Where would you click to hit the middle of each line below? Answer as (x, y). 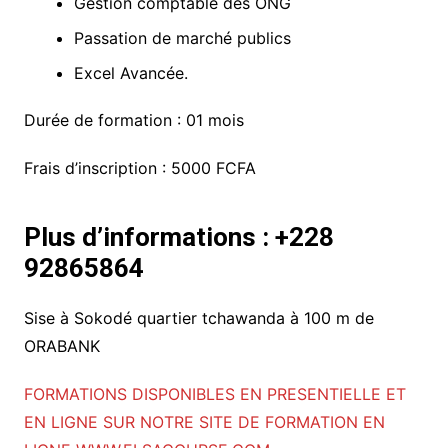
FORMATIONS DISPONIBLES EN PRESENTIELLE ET (214, 394)
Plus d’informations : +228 (178, 237)
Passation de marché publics (182, 38)
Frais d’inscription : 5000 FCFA (139, 168)
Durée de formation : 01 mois (133, 120)
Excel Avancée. (130, 73)
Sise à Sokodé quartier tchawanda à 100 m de (198, 318)
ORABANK (61, 346)
